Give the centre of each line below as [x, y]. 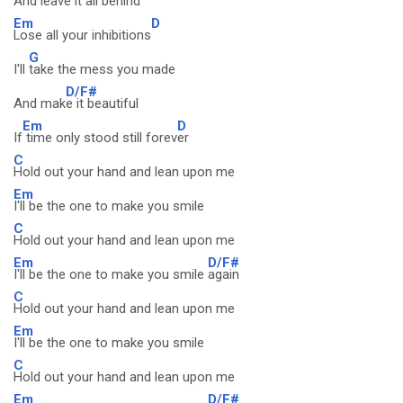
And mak [40, 103]
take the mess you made [102, 69]
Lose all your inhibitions [82, 35]
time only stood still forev [100, 138]
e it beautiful [102, 103]
